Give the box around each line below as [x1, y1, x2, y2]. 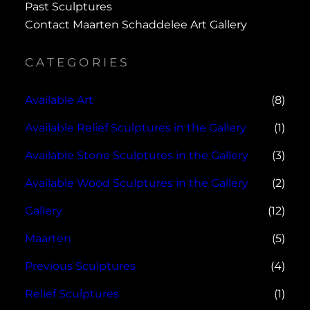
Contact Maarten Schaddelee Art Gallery [25, 18, 247, 32]
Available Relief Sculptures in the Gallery [25, 121, 246, 135]
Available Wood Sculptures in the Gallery [25, 176, 248, 190]
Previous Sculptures [25, 259, 136, 273]
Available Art [25, 93, 93, 107]
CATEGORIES [25, 55, 130, 70]
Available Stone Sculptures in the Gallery [25, 149, 248, 163]
